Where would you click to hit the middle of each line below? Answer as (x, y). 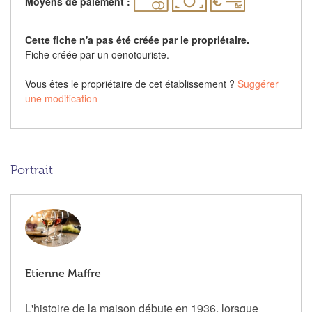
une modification (61, 99)
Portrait (32, 170)
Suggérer (258, 84)
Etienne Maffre (63, 273)
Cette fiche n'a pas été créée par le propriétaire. (137, 40)
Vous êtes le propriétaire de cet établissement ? (131, 84)
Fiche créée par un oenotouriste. (97, 55)
